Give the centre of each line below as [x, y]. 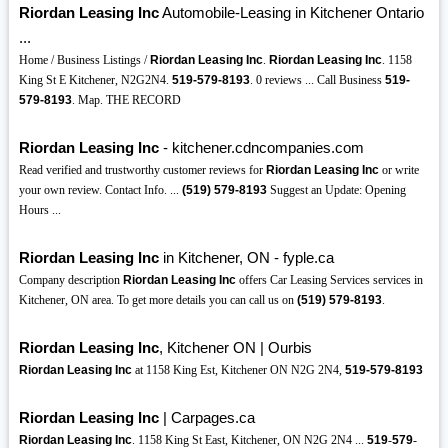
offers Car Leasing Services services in [329, 280]
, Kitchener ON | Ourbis [235, 348]
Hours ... [39, 210]
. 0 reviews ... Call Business [317, 80]
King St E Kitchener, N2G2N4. [95, 80]
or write [398, 170]
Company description [70, 280]
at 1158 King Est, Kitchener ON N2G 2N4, [238, 370]
